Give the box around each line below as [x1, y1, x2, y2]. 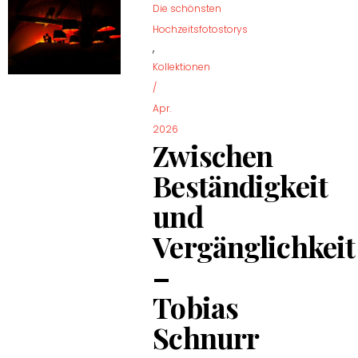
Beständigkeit [153, 165, 328, 205]
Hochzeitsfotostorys [153, 22, 249, 36]
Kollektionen [153, 59, 211, 74]
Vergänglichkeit [153, 226, 356, 265]
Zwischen [153, 135, 273, 174]
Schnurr [153, 317, 260, 356]
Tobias [153, 287, 239, 326]
